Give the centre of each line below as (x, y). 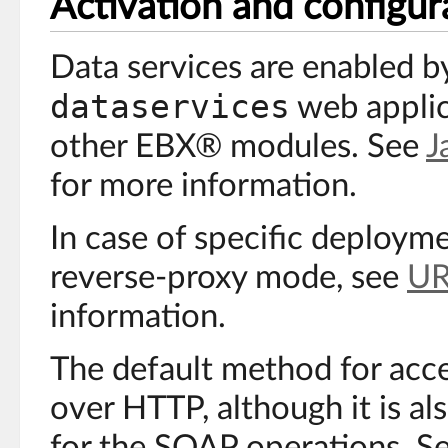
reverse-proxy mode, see (228, 277)
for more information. (203, 185)
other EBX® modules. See (238, 146)
